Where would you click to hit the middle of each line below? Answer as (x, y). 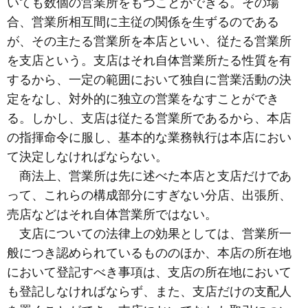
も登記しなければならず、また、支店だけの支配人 (149, 291)
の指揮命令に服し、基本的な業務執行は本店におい (149, 137)
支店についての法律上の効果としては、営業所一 (149, 233)
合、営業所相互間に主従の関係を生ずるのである (143, 22)
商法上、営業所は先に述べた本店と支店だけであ (149, 176)
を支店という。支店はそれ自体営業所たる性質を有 (149, 60)
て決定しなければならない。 (87, 156)
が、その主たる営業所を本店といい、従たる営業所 (149, 41)
